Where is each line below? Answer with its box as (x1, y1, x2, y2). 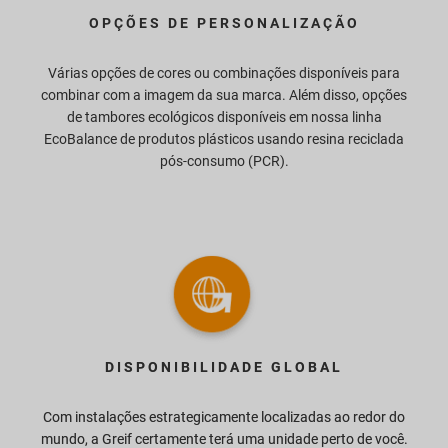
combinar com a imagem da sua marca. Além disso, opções (41, 86, 407, 103)
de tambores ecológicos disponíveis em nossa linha (66, 108, 382, 125)
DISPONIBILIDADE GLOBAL (105, 358, 343, 375)
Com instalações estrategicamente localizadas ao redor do (43, 408, 405, 425)
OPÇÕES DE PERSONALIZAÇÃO (88, 14, 360, 31)
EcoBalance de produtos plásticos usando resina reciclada (44, 130, 404, 147)
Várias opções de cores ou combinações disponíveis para (48, 64, 400, 81)
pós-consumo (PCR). (159, 152, 289, 169)
